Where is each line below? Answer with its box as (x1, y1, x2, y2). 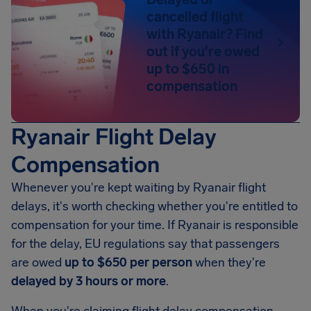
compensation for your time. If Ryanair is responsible (11, 217, 299, 233)
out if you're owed (146, 43, 260, 60)
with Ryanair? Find (146, 26, 264, 42)
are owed (11, 255, 65, 270)
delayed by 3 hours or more (11, 274, 166, 289)
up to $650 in (146, 60, 230, 77)
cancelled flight (146, 8, 244, 25)
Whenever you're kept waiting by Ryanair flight (11, 180, 266, 195)
